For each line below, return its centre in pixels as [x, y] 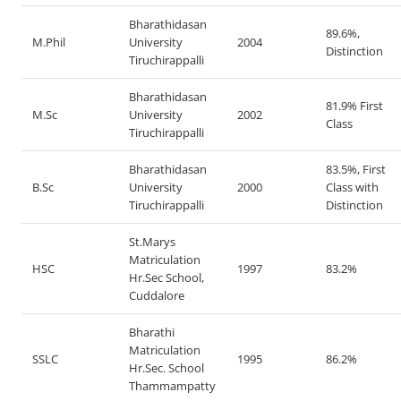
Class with [352, 187]
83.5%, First [356, 169]
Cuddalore [157, 295]
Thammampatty [172, 386]
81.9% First [354, 106]
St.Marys [152, 242]
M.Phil [49, 42]
